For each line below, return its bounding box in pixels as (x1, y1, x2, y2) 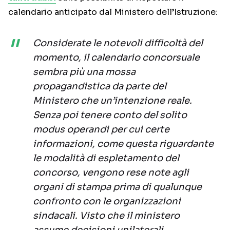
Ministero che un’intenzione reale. (33, 95, 192, 107)
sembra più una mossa (33, 66, 136, 78)
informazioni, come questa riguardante (33, 138, 214, 150)
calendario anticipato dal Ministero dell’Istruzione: (8, 7, 218, 18)
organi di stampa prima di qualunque (33, 181, 202, 193)
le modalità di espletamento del (33, 152, 179, 164)
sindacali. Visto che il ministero (33, 210, 180, 222)
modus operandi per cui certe (33, 124, 169, 136)
